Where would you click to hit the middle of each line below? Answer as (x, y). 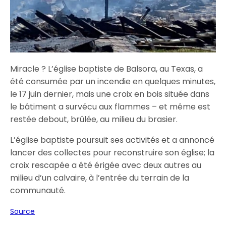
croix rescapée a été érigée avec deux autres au (106, 165)
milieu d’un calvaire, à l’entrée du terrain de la (100, 178)
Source (22, 212)
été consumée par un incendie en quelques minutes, (113, 82)
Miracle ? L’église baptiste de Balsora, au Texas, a (107, 69)
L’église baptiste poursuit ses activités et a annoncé (112, 140)
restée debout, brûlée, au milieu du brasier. (94, 120)
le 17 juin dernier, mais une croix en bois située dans (110, 94)
